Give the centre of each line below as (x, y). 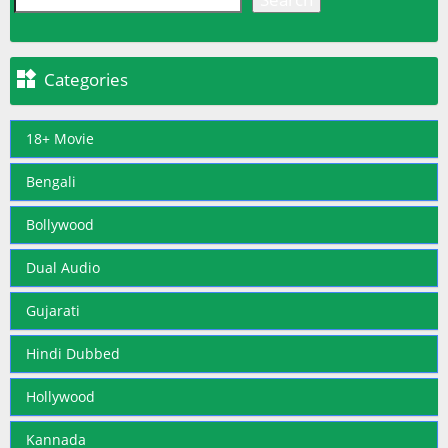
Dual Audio (63, 267)
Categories (86, 79)
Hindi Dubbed (73, 353)
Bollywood (60, 224)
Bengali (51, 181)
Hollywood (60, 396)
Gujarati (53, 310)
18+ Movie (60, 138)
